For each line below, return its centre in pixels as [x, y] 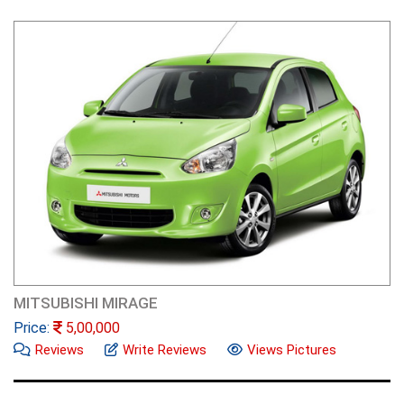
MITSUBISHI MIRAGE [86, 303]
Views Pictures [292, 349]
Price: [33, 327]
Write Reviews [165, 349]
